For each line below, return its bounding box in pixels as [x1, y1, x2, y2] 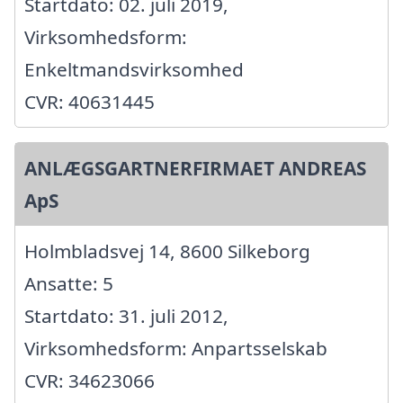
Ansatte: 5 [24, 270, 113, 296]
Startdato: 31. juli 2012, [24, 302, 228, 328]
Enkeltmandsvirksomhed [24, 56, 244, 82]
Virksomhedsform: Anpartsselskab [24, 335, 327, 361]
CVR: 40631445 [24, 88, 155, 114]
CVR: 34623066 [24, 367, 155, 393]
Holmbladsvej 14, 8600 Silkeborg [24, 237, 310, 264]
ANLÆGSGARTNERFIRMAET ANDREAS [24, 155, 366, 181]
